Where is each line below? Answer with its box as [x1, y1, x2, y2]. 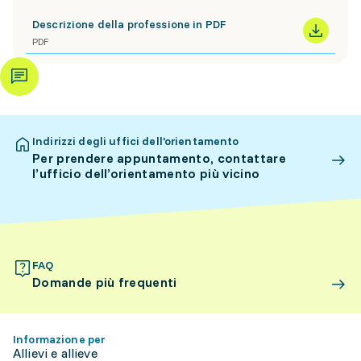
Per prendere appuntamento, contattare [32, 150, 286, 166]
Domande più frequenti [32, 274, 177, 290]
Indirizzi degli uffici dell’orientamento [32, 134, 239, 148]
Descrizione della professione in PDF [32, 17, 226, 31]
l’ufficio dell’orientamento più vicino [32, 165, 260, 181]
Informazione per [13, 332, 106, 346]
